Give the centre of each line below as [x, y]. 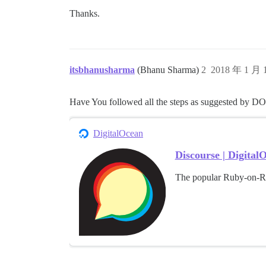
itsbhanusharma [102, 70]
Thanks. [85, 14]
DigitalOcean [118, 134]
